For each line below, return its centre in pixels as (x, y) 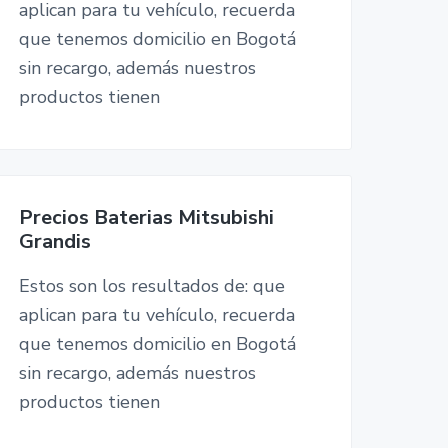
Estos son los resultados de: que (151, 285)
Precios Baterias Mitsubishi (146, 217)
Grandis (54, 241)
